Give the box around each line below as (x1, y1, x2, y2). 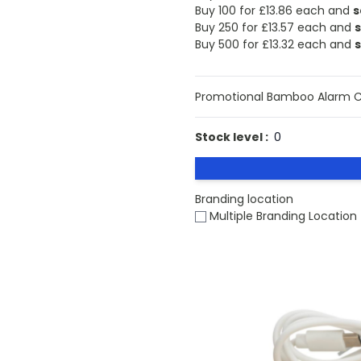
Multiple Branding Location (205, 207, 357, 224)
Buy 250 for (194, 19, 261, 35)
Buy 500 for (194, 35, 262, 52)
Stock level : (194, 128, 268, 145)
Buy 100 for (194, 2, 259, 19)
